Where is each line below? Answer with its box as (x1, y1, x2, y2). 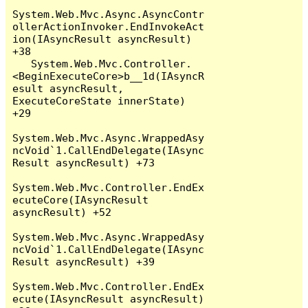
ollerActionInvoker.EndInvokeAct (12, 20, 205, 32)
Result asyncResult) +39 (12, 255, 155, 267)
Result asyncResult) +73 (12, 156, 155, 168)
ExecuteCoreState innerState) (12, 94, 186, 107)
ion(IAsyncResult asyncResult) (12, 32, 192, 45)
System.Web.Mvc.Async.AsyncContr (12, 8, 205, 20)
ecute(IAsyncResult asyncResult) (12, 292, 205, 305)
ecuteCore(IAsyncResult (12, 193, 149, 206)
